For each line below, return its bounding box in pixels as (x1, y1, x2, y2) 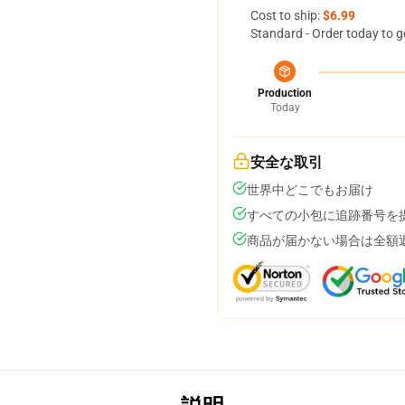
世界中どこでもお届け (247, 183, 373, 197)
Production (258, 87, 312, 99)
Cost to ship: (250, 8, 323, 23)
